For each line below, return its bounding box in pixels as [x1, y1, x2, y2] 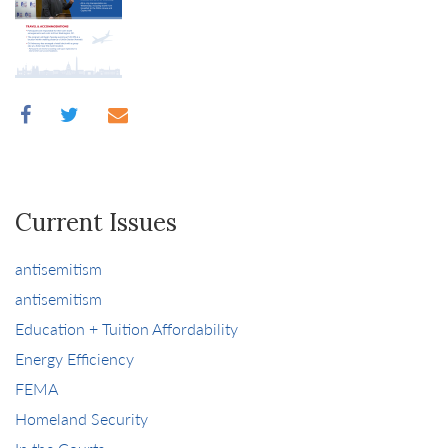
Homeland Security [15, 407, 148, 430]
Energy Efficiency [15, 347, 134, 370]
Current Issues [15, 207, 177, 238]
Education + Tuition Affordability [15, 317, 238, 340]
